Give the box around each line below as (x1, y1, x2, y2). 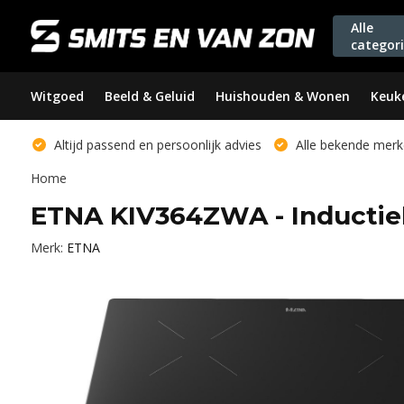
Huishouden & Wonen (215, 87, 350, 105)
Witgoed (30, 87, 84, 105)
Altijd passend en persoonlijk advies (50, 136, 262, 153)
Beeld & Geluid (104, 87, 195, 105)
